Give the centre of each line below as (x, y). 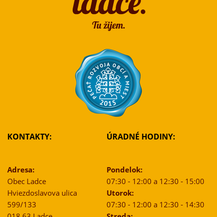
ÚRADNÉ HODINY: (141, 137)
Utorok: (120, 193)
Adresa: (21, 170)
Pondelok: (124, 170)
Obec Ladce (27, 181)
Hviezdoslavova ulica (42, 193)
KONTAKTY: (30, 137)
